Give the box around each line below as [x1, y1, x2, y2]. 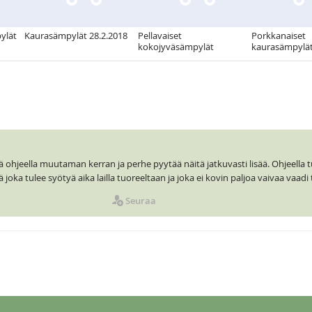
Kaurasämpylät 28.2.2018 [24, 29, 127, 42]
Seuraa [125, 194, 156, 208]
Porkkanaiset [251, 29, 306, 42]
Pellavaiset [138, 29, 182, 42]
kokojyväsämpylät [138, 40, 214, 54]
